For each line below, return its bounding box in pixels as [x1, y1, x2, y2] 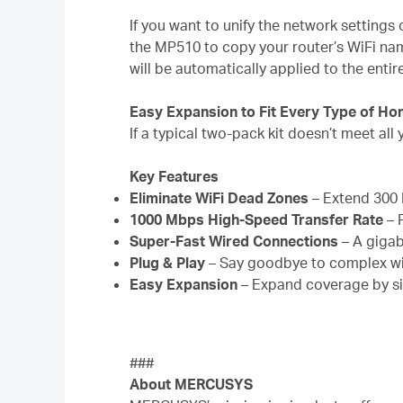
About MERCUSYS [130, 375, 253, 394]
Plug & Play [130, 253, 205, 272]
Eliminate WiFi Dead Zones [130, 188, 309, 207]
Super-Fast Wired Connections [130, 231, 338, 250]
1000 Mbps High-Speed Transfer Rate [130, 210, 383, 228]
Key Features [130, 166, 219, 185]
